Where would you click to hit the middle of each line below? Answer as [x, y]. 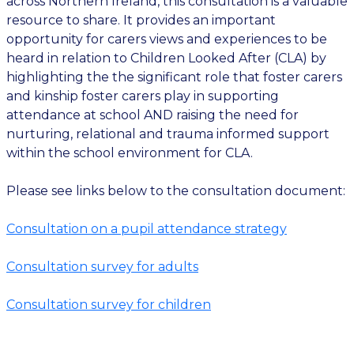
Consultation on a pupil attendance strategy [147, 229]
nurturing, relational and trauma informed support [168, 134]
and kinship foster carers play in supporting [143, 96]
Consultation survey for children [109, 305]
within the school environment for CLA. [130, 153]
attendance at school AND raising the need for [153, 115]
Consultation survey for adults [102, 267]
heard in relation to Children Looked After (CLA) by [166, 58]
